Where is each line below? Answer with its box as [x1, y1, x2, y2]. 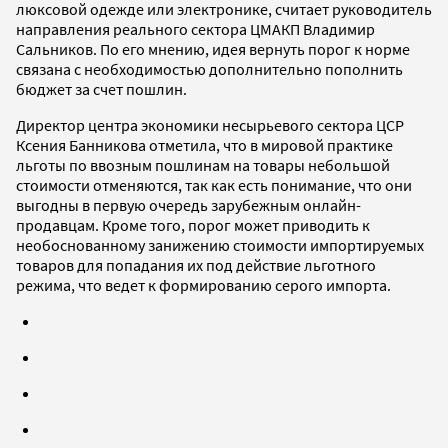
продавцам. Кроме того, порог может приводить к [16, 214, 370, 235]
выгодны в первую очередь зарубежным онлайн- [16, 194, 361, 215]
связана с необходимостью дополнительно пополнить [16, 58, 403, 79]
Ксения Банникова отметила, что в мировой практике [16, 134, 393, 155]
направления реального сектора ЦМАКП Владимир [16, 18, 375, 39]
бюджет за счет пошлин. [16, 78, 187, 99]
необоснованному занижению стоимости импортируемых [16, 234, 424, 255]
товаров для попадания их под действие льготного [16, 254, 376, 275]
